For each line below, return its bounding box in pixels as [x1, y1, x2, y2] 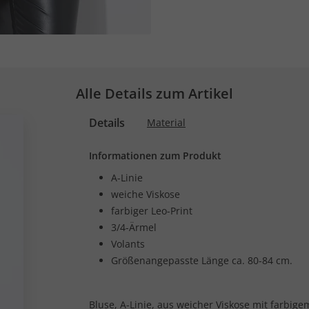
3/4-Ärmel [111, 221, 157, 234]
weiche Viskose [111, 188, 180, 201]
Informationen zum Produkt [89, 149, 221, 162]
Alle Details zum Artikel [76, 84, 233, 103]
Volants [111, 237, 145, 250]
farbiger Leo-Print [111, 204, 192, 217]
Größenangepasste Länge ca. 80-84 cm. [111, 254, 292, 267]
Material [147, 116, 186, 129]
